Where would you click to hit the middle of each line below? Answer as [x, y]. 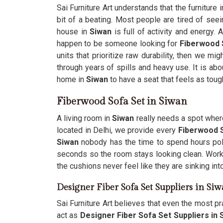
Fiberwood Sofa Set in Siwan [122, 102]
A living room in [85, 118]
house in [73, 32]
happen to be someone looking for [118, 44]
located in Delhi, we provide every [117, 130]
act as [68, 215]
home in [71, 79]
